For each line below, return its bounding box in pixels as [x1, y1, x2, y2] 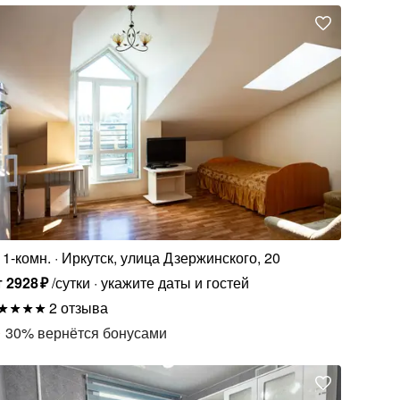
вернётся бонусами [37, 322, 168, 344]
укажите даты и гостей [100, 272, 249, 294]
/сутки [51, 272, 90, 294]
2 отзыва [49, 297, 109, 319]
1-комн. [3, 247, 52, 269]
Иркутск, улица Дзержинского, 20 [62, 247, 281, 269]
